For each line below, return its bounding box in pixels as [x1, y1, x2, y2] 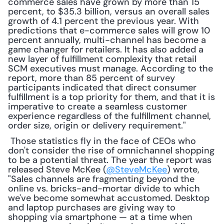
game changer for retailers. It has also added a [8, 43, 203, 55]
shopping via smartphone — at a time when [8, 211, 192, 223]
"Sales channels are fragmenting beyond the [8, 173, 194, 185]
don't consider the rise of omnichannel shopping [8, 144, 214, 156]
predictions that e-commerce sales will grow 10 [8, 24, 210, 36]
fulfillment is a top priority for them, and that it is [8, 91, 215, 103]
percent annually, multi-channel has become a [8, 34, 206, 46]
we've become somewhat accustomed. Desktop [8, 192, 209, 204]
